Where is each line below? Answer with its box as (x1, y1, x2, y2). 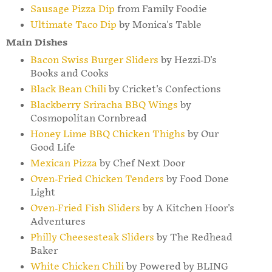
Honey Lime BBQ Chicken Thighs (30, 128, 185, 140)
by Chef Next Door (97, 157, 185, 169)
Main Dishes (6, 37, 67, 49)
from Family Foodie (114, 4, 207, 16)
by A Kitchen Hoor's (140, 202, 234, 214)
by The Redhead (154, 231, 233, 243)
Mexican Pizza (30, 157, 97, 169)
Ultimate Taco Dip (30, 19, 117, 32)
